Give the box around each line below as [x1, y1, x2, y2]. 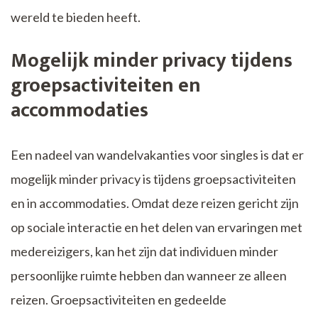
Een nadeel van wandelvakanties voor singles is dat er [11, 147, 304, 163]
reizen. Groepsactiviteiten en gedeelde [11, 292, 226, 308]
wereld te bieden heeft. [11, 9, 141, 26]
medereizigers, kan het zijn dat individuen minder [11, 243, 278, 260]
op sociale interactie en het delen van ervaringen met [11, 219, 302, 236]
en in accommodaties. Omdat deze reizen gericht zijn [11, 195, 299, 212]
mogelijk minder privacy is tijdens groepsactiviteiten [11, 171, 296, 187]
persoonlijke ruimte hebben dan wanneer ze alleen [11, 268, 287, 284]
